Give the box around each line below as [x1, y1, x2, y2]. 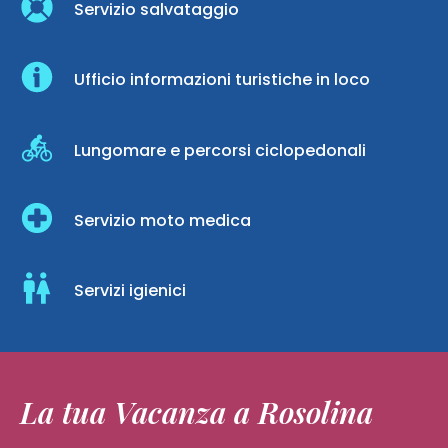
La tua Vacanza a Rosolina [20, 391, 373, 432]
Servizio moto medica [74, 209, 251, 233]
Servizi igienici [74, 279, 186, 303]
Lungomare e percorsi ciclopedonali [74, 139, 366, 163]
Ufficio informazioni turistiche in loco [74, 68, 370, 92]
